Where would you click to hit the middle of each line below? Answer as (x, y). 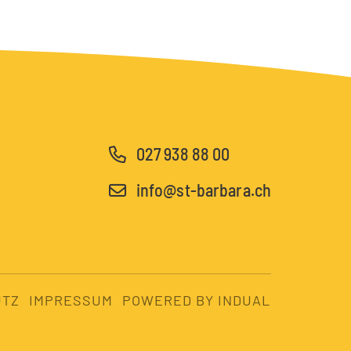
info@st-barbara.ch (203, 189)
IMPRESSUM (71, 300)
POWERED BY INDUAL (197, 300)
